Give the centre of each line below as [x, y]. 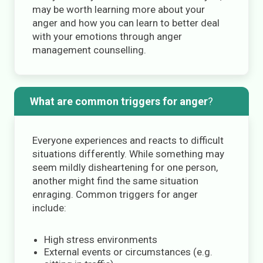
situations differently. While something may [128, 154]
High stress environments [101, 240]
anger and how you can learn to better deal [126, 23]
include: [49, 208]
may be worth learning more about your [119, 9]
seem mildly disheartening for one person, [125, 167]
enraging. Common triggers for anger [115, 194]
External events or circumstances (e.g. [128, 252]
